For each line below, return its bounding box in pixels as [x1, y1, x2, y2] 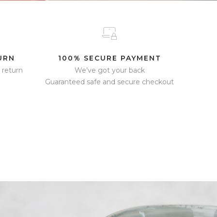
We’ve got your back [74, 66, 145, 75]
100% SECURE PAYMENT [58, 54, 161, 62]
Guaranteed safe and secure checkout [45, 77, 174, 86]
